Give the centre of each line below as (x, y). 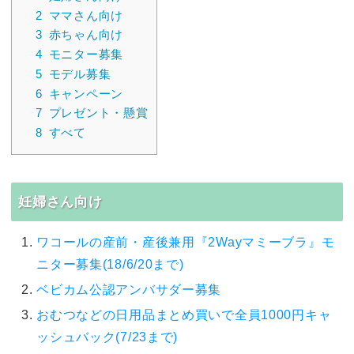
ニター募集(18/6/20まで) (110, 265)
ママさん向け (86, 15)
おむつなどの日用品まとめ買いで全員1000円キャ (184, 315)
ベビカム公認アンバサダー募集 (129, 290)
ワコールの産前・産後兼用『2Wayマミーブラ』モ (186, 243)
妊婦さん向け (60, 201)
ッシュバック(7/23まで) (107, 337)
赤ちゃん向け (86, 35)
